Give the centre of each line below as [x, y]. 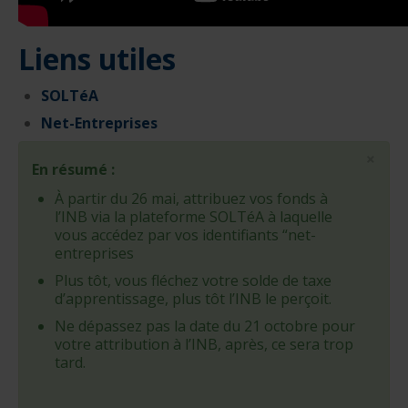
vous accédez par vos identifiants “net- [185, 235]
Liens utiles [101, 59]
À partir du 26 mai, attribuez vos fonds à [191, 199]
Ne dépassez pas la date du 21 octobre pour [205, 326]
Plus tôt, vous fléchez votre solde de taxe [193, 281]
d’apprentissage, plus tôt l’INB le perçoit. [193, 299]
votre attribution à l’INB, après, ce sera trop [204, 345]
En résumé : [75, 170]
